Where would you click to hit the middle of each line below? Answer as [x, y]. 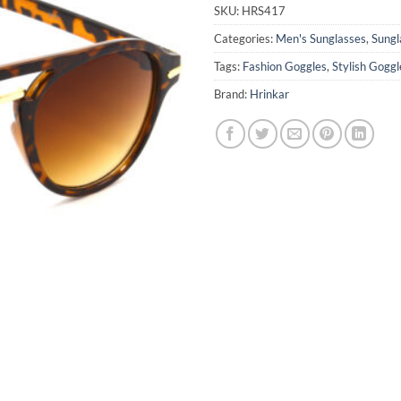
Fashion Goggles [285, 66]
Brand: [232, 94]
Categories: [245, 38]
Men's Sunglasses [321, 38]
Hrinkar [269, 94]
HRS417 [264, 10]
